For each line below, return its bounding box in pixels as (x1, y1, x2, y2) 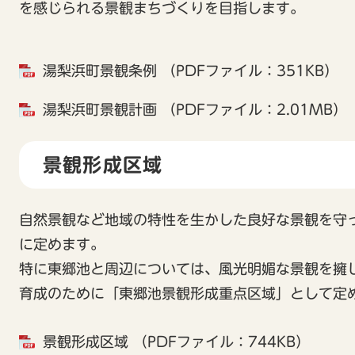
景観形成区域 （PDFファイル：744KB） (43, 334, 310, 349)
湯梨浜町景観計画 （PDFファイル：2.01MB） (43, 101, 347, 116)
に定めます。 (19, 236, 105, 251)
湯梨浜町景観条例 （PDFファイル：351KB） (43, 63, 338, 78)
